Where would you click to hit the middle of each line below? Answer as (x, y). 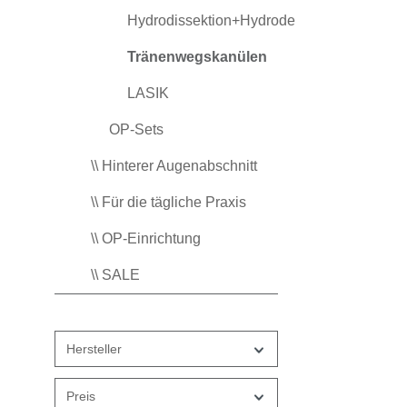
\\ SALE (115, 275)
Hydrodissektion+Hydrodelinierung (239, 21)
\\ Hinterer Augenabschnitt (174, 166)
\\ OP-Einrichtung (146, 239)
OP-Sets (136, 130)
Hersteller (94, 349)
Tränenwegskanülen (197, 57)
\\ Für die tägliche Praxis (169, 203)
